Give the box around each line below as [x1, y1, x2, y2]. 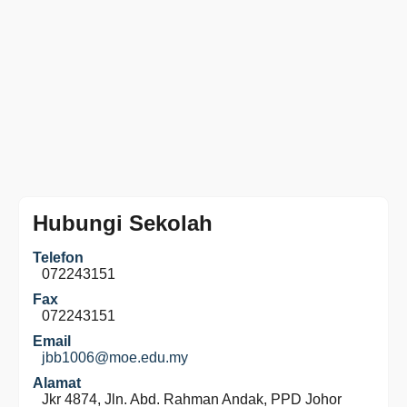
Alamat [33, 375, 81, 391]
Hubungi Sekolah [33, 211, 213, 235]
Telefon [33, 250, 84, 265]
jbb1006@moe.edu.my [42, 350, 188, 365]
